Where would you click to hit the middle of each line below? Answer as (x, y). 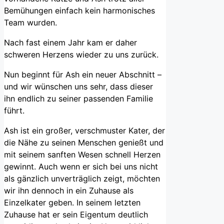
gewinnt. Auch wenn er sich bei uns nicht (81, 167)
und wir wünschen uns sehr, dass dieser (78, 87)
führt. (14, 111)
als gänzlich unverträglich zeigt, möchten (82, 179)
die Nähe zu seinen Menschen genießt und (84, 143)
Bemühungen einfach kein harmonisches (79, 11)
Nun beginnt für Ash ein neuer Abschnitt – (83, 75)
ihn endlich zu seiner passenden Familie (78, 99)
